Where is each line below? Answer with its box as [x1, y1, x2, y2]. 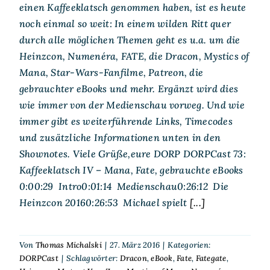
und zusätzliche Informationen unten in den [19, 131, 221, 143]
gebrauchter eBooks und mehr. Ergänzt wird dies [19, 82, 239, 95]
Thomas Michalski [35, 239, 102, 250]
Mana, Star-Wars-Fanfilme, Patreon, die [19, 66, 204, 78]
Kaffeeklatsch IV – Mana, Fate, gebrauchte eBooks [19, 163, 243, 176]
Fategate [195, 253, 227, 263]
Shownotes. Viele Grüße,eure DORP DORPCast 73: [19, 147, 246, 160]
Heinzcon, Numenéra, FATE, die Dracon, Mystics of [19, 49, 250, 62]
